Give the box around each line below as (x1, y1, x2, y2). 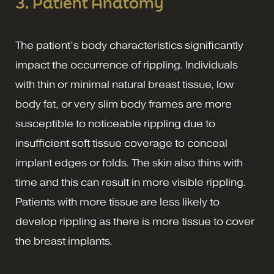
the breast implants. (15, 235, 113, 247)
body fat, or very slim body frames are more (15, 98, 232, 110)
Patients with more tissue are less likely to (15, 196, 220, 208)
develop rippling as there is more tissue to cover (15, 216, 254, 228)
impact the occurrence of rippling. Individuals (15, 59, 238, 71)
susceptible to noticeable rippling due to (15, 118, 215, 130)
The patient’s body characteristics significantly (15, 40, 243, 51)
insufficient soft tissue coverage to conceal (15, 138, 228, 149)
